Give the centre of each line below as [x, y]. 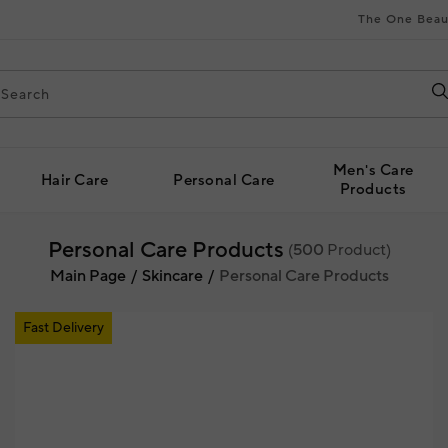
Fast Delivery [63, 328]
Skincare [172, 276]
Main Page [87, 276]
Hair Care [74, 180]
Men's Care [373, 170]
